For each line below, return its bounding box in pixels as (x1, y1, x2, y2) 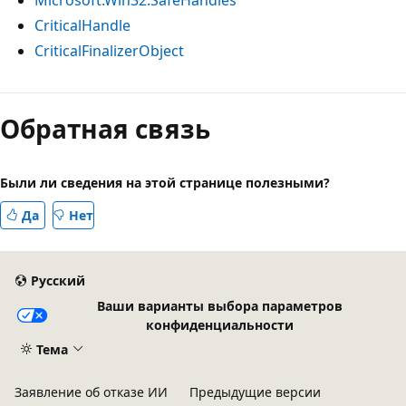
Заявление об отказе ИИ (14, 383, 168, 401)
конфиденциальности (146, 315, 294, 333)
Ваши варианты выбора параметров (97, 296, 343, 314)
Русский (30, 272, 85, 290)
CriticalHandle (34, 14, 130, 35)
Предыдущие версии (189, 383, 321, 401)
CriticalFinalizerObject (34, 40, 184, 61)
